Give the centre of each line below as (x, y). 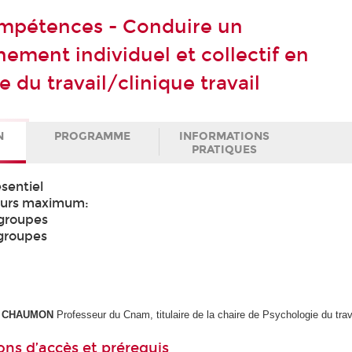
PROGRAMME (93, 136)
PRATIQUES (225, 149)
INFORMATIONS (225, 136)
